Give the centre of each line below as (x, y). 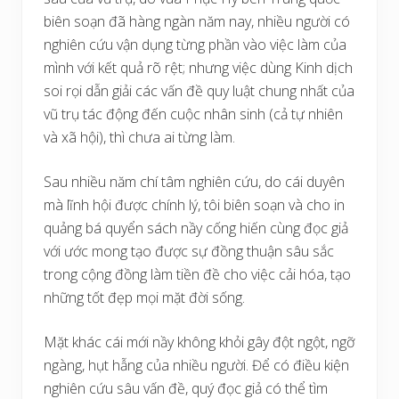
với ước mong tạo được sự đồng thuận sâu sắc (189, 251)
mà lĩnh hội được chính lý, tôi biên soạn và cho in (194, 205)
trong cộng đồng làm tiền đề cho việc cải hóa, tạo (197, 274)
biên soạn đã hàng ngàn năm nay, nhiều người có (197, 21)
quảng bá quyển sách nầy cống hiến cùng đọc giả (196, 228)
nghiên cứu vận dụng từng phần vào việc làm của (195, 45)
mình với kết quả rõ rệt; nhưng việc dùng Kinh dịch (198, 68)
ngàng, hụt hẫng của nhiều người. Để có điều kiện (196, 365)
